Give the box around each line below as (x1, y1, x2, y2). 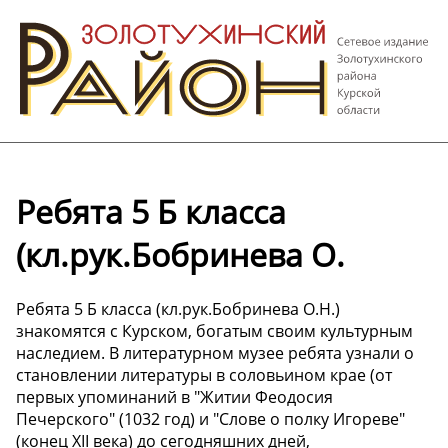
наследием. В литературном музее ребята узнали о (16, 341, 414, 364)
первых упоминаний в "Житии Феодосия (16, 385, 333, 408)
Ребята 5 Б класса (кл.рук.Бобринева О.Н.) (16, 297, 340, 320)
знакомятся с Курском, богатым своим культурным (16, 319, 413, 342)
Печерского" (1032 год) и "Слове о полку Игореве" (16, 407, 405, 430)
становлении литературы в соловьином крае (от (16, 363, 392, 386)
